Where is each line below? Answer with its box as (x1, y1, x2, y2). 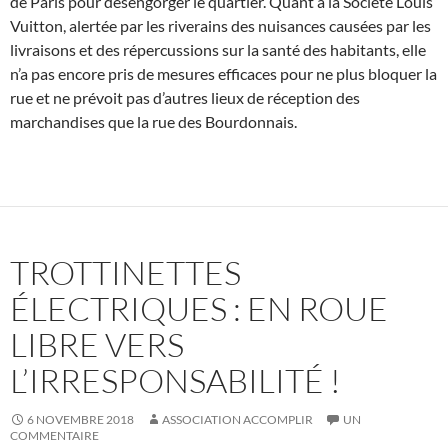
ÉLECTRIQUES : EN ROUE (10, 288, 388, 330)
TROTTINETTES (10, 252, 241, 294)
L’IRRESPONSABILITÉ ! (10, 360, 341, 402)
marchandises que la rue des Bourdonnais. (10, 112, 297, 132)
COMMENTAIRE (10, 428, 99, 444)
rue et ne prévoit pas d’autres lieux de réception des (10, 88, 360, 108)
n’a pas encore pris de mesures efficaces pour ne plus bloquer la (10, 64, 437, 84)
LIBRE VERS (10, 324, 184, 366)
